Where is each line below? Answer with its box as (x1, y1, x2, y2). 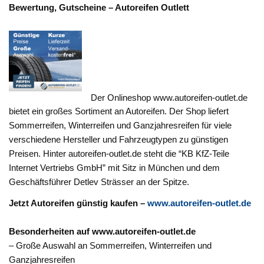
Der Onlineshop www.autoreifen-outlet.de (91, 92, 248, 103)
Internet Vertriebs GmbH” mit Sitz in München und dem (9, 163, 220, 173)
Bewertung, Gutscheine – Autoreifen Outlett (9, 2, 190, 13)
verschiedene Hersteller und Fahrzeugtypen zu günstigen (9, 134, 229, 145)
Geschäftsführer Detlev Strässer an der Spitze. (9, 177, 190, 187)
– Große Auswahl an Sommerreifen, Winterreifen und (9, 240, 212, 250)
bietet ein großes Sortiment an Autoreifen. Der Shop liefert (9, 106, 229, 117)
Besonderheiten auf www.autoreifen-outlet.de (9, 226, 196, 236)
